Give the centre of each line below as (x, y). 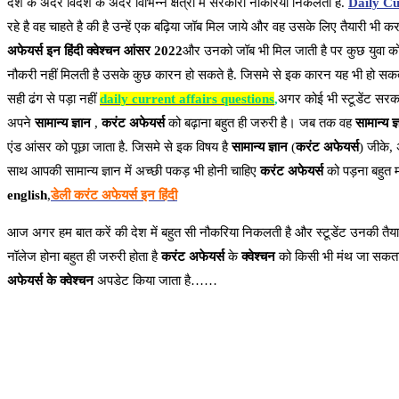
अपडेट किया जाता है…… (155, 281)
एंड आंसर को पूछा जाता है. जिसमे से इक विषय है (119, 147)
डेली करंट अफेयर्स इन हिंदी (114, 195)
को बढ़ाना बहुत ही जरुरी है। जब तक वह (260, 123)
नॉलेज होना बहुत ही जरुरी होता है (84, 257)
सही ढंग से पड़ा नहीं (53, 99)
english (27, 195)
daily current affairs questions (187, 99)
